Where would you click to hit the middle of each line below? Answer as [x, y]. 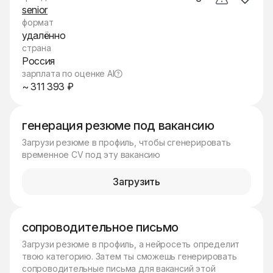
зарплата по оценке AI [68, 73]
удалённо [44, 35]
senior [35, 10]
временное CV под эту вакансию [91, 154]
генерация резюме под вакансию [118, 126]
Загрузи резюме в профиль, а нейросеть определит [131, 244]
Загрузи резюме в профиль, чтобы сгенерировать [126, 142]
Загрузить [136, 182]
